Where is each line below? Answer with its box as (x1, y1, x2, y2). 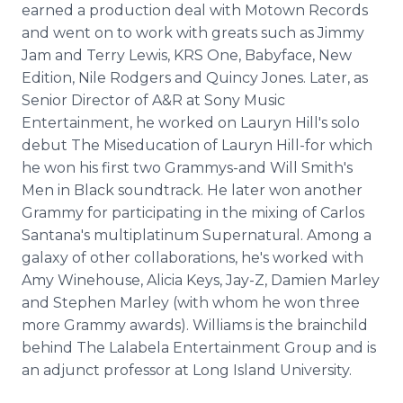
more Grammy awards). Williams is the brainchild (22, 317, 368, 334)
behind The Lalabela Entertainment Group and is (22, 339, 376, 356)
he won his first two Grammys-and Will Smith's (22, 159, 353, 176)
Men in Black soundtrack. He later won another (22, 182, 363, 199)
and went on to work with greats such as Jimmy (22, 24, 364, 41)
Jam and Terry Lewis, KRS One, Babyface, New (22, 47, 352, 64)
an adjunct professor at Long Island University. (22, 362, 352, 379)
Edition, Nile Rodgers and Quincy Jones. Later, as (22, 69, 368, 86)
